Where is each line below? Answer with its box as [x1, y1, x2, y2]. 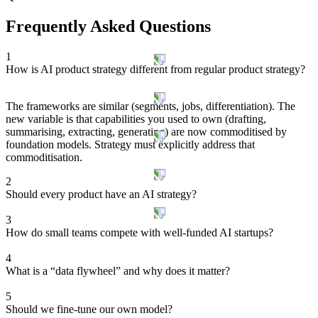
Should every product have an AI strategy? [6, 188, 197, 201]
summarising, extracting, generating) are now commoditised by [6, 126, 287, 138]
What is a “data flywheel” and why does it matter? [6, 265, 230, 278]
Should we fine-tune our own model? [6, 303, 172, 316]
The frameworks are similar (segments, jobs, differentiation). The [6, 100, 295, 113]
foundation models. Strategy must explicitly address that [6, 138, 255, 151]
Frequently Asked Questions [6, 17, 211, 36]
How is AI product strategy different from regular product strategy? [6, 63, 305, 76]
